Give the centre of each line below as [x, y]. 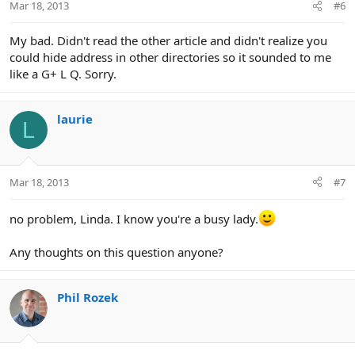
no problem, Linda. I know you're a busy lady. [134, 218]
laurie [75, 119]
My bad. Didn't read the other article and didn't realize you [168, 41]
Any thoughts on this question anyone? [116, 252]
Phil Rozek [88, 297]
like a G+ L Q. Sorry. [63, 74]
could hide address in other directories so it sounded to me [170, 57]
